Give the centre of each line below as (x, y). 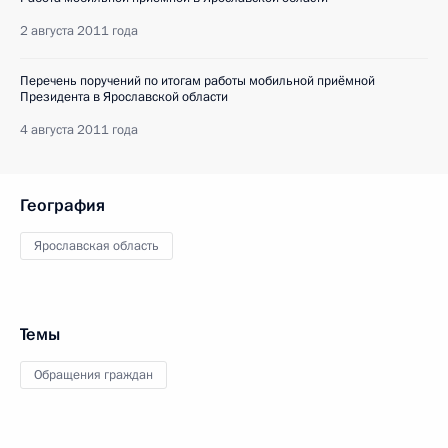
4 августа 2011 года (79, 130)
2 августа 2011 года (79, 31)
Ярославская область (96, 246)
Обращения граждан (93, 375)
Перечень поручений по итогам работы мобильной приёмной (197, 81)
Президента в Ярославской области (124, 97)
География (62, 205)
